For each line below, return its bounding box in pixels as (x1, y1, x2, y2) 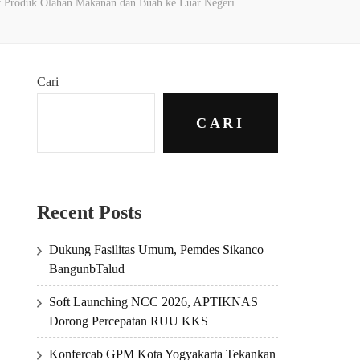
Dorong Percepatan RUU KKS (49, 313, 208, 328)
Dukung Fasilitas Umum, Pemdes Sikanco (49, 242, 264, 256)
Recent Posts (37, 202, 141, 223)
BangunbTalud (49, 261, 125, 276)
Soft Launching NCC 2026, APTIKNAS (49, 294, 258, 309)
